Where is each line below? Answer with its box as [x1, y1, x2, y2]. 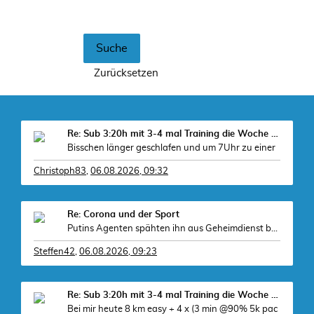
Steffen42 [34, 247, 75, 257]
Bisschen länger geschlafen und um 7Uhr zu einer [67, 144, 275, 153]
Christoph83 [34, 167, 86, 176]
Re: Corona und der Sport [67, 210, 179, 219]
